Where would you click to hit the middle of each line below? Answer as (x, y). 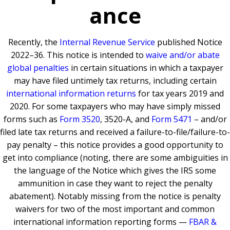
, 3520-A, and (126, 119)
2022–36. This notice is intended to (78, 55)
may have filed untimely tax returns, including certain (115, 81)
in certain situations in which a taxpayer (146, 68)
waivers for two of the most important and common (115, 209)
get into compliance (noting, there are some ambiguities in (115, 158)
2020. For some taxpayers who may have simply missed (115, 106)
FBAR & (203, 222)
